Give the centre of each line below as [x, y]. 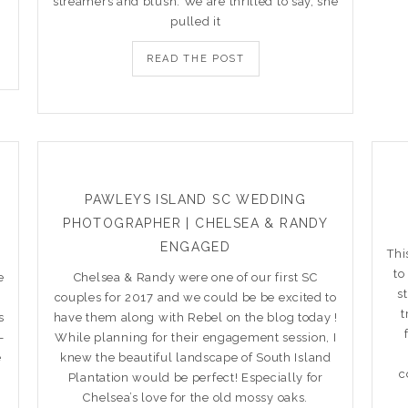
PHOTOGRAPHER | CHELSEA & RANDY [196, 223]
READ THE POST [196, 58]
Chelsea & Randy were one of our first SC [195, 277]
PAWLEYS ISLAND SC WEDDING [196, 199]
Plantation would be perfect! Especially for [195, 377]
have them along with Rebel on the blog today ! [195, 317]
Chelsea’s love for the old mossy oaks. [196, 397]
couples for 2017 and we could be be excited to [195, 297]
